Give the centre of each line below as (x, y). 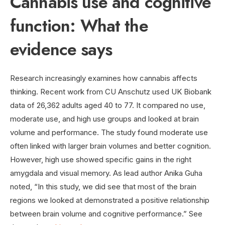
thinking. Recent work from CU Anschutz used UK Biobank (111, 91)
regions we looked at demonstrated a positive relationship (110, 200)
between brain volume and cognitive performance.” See (106, 213)
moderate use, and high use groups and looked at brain (104, 119)
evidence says (61, 49)
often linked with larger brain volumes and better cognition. (110, 146)
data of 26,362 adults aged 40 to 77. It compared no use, (108, 105)
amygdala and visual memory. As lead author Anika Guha (106, 173)
